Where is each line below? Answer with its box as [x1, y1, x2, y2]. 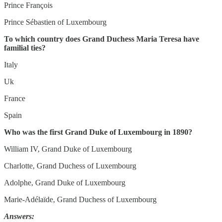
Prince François [4, 1, 53, 10]
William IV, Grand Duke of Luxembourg [4, 145, 132, 154]
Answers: [4, 212, 34, 221]
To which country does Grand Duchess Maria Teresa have [4, 35, 199, 44]
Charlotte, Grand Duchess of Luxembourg [4, 162, 136, 170]
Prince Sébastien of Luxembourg [4, 18, 107, 27]
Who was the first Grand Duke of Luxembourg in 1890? [4, 128, 192, 137]
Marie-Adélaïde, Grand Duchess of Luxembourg [4, 195, 157, 204]
